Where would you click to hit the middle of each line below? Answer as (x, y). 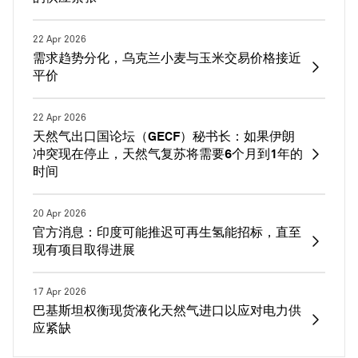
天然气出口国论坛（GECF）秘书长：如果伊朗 (164, 136)
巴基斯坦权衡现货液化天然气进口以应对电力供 (167, 310)
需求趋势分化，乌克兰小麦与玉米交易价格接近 (167, 58)
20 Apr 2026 (60, 214)
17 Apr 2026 (60, 292)
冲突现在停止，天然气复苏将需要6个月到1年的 (168, 154)
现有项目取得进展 (84, 250)
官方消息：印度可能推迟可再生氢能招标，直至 (167, 232)
